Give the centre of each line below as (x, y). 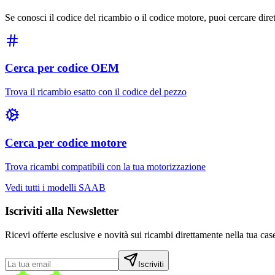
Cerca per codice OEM (62, 68)
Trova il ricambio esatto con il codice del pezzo (96, 92)
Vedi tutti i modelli (42, 187)
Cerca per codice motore (66, 142)
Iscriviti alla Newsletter (62, 211)
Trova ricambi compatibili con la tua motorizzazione (105, 166)
